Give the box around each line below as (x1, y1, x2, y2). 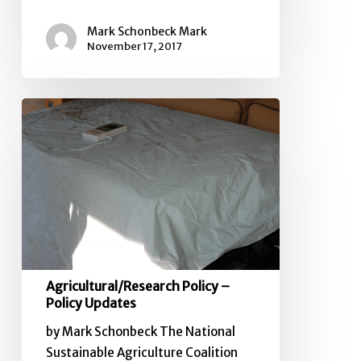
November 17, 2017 (86, 39, 182, 54)
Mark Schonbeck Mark (86, 24, 207, 39)
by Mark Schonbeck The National (45, 323, 235, 339)
